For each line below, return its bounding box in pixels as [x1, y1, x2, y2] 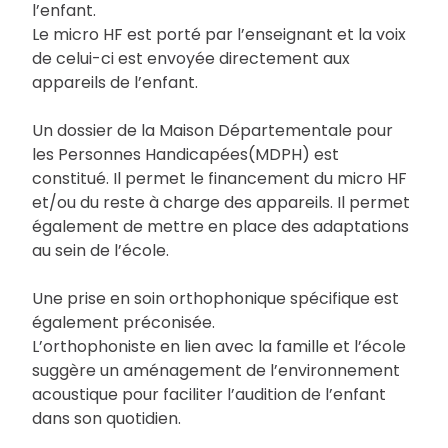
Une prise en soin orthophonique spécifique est [32, 286, 399, 310]
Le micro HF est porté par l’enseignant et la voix [32, 22, 406, 46]
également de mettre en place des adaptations [32, 214, 409, 238]
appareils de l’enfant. [32, 70, 198, 94]
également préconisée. [32, 310, 215, 334]
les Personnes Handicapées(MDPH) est [32, 142, 339, 166]
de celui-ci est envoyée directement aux [32, 46, 350, 70]
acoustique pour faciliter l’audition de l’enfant [32, 382, 386, 406]
